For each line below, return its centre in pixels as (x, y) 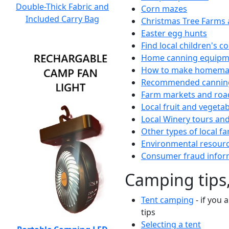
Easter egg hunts (174, 33)
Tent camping (167, 200)
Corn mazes (164, 9)
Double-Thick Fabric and (62, 7)
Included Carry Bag (62, 19)
